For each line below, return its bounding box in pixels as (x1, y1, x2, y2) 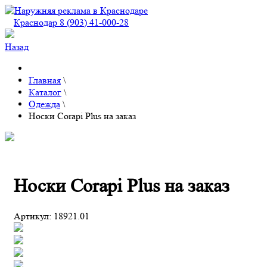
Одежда (29, 98, 60, 110)
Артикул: (14, 210, 54, 222)
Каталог (29, 86, 61, 98)
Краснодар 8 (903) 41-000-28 (14, 17, 129, 28)
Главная (29, 74, 61, 86)
